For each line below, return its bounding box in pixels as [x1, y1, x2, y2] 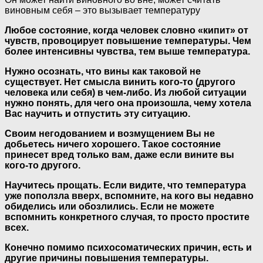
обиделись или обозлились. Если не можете [5, 201, 214, 211]
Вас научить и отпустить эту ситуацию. [5, 108, 190, 119]
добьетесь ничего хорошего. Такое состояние [5, 139, 221, 149]
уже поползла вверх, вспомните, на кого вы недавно [5, 190, 254, 201]
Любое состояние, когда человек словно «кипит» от [5, 25, 248, 35]
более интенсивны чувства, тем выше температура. [5, 46, 250, 56]
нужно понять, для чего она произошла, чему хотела [5, 97, 251, 108]
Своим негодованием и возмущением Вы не [5, 128, 215, 139]
